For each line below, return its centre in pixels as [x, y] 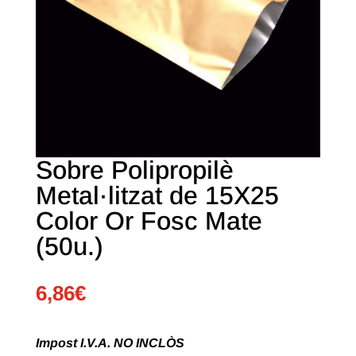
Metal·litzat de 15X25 [157, 196]
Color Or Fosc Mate [149, 221]
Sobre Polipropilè [134, 170]
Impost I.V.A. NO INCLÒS [110, 343]
